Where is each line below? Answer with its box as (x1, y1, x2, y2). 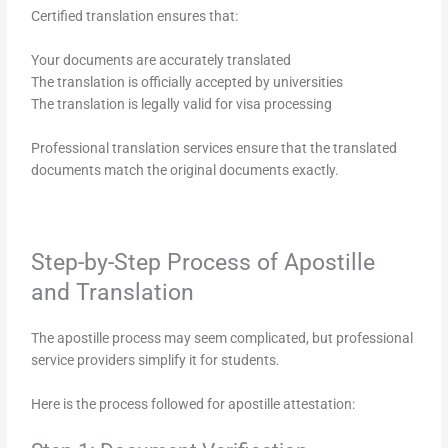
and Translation (31, 277, 195, 306)
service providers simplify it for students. (31, 351, 281, 368)
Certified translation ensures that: (31, 8, 239, 25)
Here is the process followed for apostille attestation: (31, 395, 356, 412)
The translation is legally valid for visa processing (31, 96, 333, 113)
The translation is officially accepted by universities (31, 74, 344, 91)
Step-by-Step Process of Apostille (31, 247, 376, 276)
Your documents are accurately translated (31, 52, 292, 69)
